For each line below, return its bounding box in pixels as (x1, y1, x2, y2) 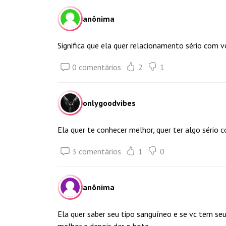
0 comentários (72, 62, 121, 72)
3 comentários (72, 146, 121, 156)
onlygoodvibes (83, 98, 136, 108)
